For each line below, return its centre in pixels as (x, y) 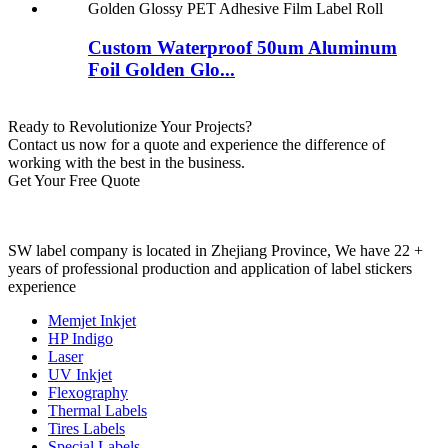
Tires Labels (86, 428)
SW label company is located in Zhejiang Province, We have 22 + (215, 250)
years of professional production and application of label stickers (210, 268)
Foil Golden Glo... (161, 70)
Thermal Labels (97, 410)
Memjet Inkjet (92, 320)
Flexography (88, 392)
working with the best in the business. (126, 162)
